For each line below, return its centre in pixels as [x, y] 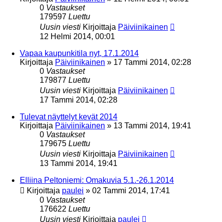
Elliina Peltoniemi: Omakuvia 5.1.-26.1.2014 [97, 180]
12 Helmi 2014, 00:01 [77, 36]
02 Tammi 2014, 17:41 [131, 190]
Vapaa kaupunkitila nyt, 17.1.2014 [79, 53]
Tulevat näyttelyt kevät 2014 [69, 116]
